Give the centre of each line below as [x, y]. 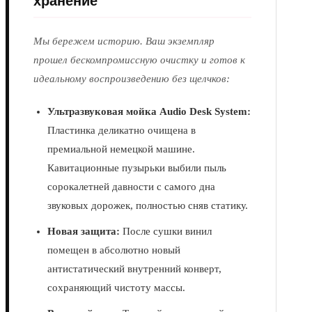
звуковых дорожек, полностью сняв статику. [148, 206]
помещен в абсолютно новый [114, 250]
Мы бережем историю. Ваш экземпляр [124, 41]
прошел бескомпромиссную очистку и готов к [139, 60]
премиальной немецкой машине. [121, 149]
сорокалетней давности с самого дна [131, 187]
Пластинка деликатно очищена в [122, 131]
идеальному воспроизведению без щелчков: [132, 79]
